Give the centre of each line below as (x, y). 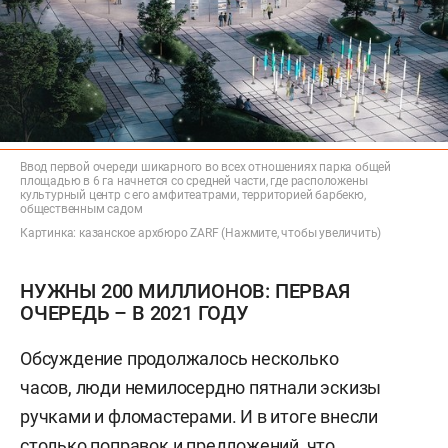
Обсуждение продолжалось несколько (179, 358)
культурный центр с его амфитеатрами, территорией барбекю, (193, 194)
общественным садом (81, 208)
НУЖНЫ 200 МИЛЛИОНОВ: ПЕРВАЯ (185, 290)
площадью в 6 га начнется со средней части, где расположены (194, 180)
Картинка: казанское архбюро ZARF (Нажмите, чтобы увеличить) (201, 232)
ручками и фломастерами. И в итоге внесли (199, 416)
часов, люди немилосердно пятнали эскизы (201, 387)
